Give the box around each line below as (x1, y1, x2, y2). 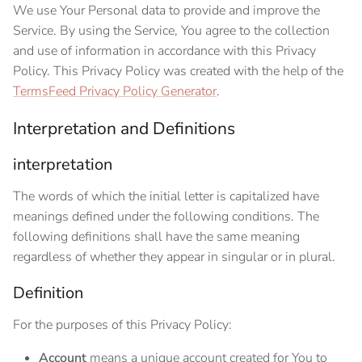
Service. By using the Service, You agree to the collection (13, 21, 330, 40)
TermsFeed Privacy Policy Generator (13, 82, 217, 100)
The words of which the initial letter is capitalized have (13, 187, 319, 205)
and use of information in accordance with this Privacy (13, 41, 316, 60)
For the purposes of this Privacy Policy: (13, 315, 232, 334)
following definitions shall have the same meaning (13, 227, 300, 246)
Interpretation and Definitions (13, 116, 235, 140)
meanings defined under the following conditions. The (13, 207, 319, 225)
